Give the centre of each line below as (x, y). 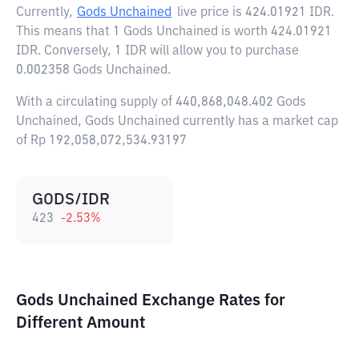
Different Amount (81, 323)
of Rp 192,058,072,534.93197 (101, 141)
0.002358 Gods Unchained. (93, 71)
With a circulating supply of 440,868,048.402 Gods (161, 103)
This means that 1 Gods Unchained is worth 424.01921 (174, 32)
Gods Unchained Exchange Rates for (151, 301)
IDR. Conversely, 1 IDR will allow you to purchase (157, 51)
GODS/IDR (71, 200)
